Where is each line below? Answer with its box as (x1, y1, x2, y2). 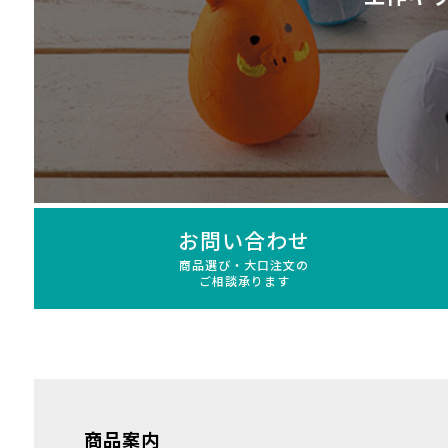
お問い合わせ (178, 224, 311, 255)
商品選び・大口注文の (179, 255, 310, 273)
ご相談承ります (198, 271, 290, 289)
